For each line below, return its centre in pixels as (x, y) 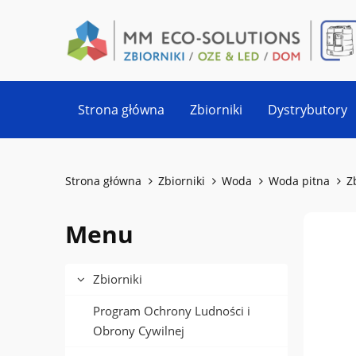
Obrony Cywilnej (139, 331)
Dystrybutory (308, 110)
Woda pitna (299, 181)
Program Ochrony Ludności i (172, 311)
